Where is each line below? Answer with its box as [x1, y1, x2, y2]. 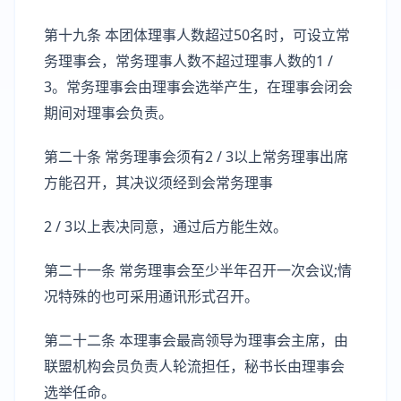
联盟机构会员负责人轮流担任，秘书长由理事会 [44, 356, 345, 376]
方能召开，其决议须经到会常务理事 [44, 173, 273, 192]
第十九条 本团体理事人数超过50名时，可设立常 [44, 25, 350, 45]
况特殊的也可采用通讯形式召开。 [44, 286, 259, 306]
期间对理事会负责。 [44, 103, 173, 123]
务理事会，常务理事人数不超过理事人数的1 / [44, 51, 333, 71]
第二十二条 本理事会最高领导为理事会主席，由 [44, 330, 348, 350]
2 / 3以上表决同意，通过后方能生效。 [44, 217, 287, 236]
